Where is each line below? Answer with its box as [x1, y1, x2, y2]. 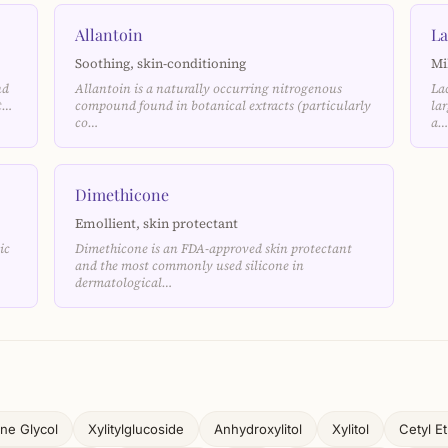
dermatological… [75, 274, 173, 291]
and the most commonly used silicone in [75, 257, 304, 274]
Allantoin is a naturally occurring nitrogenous [75, 80, 342, 97]
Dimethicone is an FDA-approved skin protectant [75, 240, 352, 257]
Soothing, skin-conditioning [75, 54, 246, 72]
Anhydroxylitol [214, 421, 302, 437]
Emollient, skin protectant [75, 214, 238, 232]
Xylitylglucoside [88, 421, 184, 437]
